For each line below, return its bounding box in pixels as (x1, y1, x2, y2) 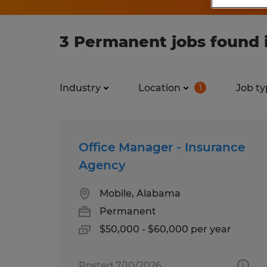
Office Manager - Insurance (79, 139, 245, 154)
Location (138, 82, 181, 94)
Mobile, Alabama (100, 187, 181, 199)
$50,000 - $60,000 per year (100, 223, 231, 235)
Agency (79, 157, 126, 172)
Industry (60, 82, 101, 94)
